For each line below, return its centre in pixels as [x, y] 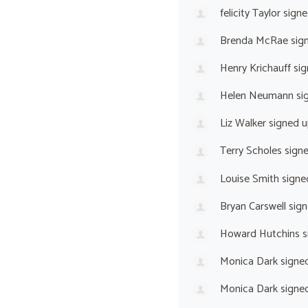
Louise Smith [249, 179]
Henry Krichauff [255, 68]
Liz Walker [243, 124]
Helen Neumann [256, 96]
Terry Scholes [251, 151]
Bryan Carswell [253, 206]
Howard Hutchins [260, 234]
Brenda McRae [254, 41]
